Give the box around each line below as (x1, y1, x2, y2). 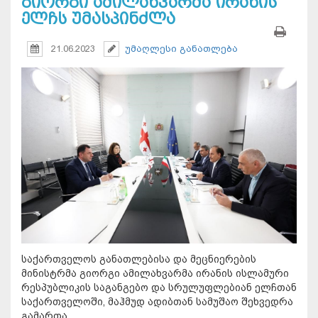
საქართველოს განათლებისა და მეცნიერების (21, 253, 256, 265)
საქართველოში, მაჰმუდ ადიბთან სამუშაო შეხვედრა (21, 295, 293, 307)
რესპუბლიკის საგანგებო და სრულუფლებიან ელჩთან (21, 281, 297, 293)
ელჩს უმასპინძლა (21, 10, 175, 28)
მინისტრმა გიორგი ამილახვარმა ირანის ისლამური (21, 267, 289, 279)
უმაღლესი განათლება (125, 43, 238, 55)
